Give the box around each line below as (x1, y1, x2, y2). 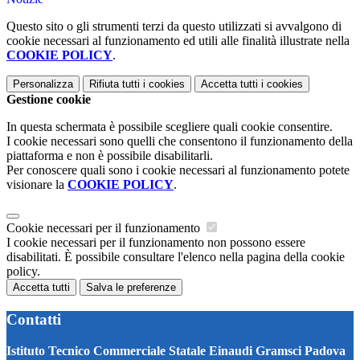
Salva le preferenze (86, 281, 176, 294)
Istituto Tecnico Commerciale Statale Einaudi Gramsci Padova (6, 343, 346, 358)
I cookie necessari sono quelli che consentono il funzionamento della (6, 134, 353, 149)
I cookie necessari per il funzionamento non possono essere (6, 235, 305, 250)
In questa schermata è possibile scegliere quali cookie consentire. (6, 120, 333, 134)
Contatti (6, 310, 61, 328)
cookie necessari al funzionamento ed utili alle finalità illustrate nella (6, 34, 350, 48)
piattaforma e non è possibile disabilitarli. (6, 149, 213, 163)
